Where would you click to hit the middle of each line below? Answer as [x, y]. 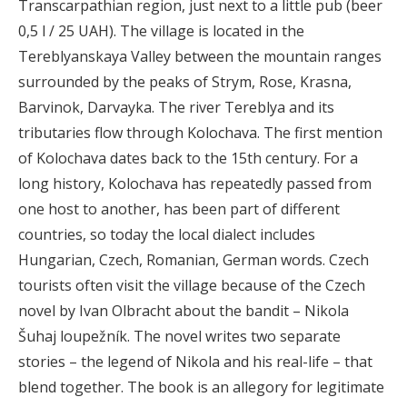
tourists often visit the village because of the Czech [192, 285]
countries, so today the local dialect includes [167, 234]
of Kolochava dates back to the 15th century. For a [188, 158]
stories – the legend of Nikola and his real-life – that [195, 362]
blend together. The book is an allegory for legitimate [201, 387]
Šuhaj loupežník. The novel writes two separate [179, 336]
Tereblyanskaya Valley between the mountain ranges [200, 56]
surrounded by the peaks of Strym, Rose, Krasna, [185, 82]
